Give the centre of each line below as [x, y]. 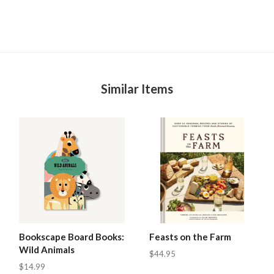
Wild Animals [47, 249]
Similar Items [137, 88]
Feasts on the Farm [191, 236]
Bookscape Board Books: [72, 236]
